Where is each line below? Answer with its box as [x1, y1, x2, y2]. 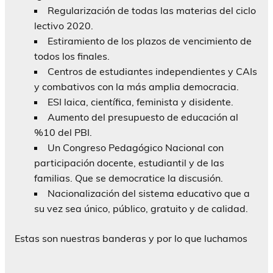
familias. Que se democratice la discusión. [34, 172, 223, 185]
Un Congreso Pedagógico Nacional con [48, 141, 224, 154]
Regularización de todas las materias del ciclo [48, 4, 256, 17]
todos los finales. [34, 50, 110, 63]
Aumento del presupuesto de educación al [48, 111, 238, 124]
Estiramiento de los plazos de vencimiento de [48, 35, 252, 48]
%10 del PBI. [34, 126, 92, 139]
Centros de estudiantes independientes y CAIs [48, 65, 257, 78]
